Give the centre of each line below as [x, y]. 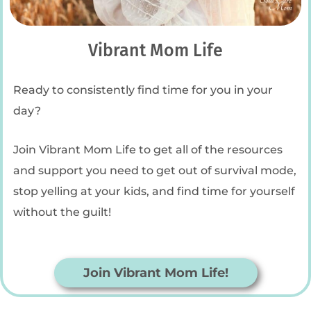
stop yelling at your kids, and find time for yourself [154, 191]
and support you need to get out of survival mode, [155, 170]
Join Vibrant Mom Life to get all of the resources [148, 150]
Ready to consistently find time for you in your [143, 90]
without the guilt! [62, 212]
